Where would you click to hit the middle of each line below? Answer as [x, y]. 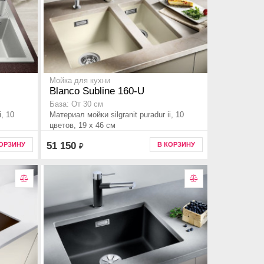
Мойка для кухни [80, 81]
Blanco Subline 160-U [97, 91]
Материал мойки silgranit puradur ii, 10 [117, 115]
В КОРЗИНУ [176, 144]
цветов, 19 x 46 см [82, 126]
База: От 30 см [76, 105]
